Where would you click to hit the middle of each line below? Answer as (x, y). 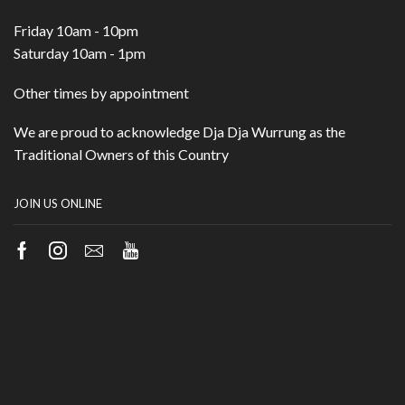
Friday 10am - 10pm (76, 31)
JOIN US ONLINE (58, 204)
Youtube (163, 264)
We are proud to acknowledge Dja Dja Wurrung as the (179, 132)
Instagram (97, 264)
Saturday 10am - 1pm (80, 53)
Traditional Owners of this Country (121, 155)
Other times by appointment (101, 92)
